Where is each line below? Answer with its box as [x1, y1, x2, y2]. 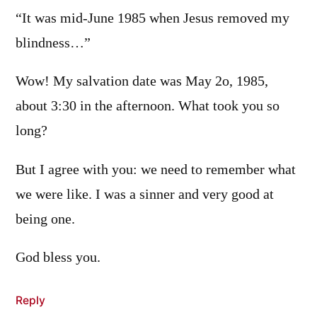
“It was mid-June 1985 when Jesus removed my [16, 9, 289, 27]
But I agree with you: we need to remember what [16, 161, 296, 178]
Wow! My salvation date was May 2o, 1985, [16, 73, 268, 91]
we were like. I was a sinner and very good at [16, 185, 274, 203]
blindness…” [16, 34, 91, 52]
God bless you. [16, 249, 100, 267]
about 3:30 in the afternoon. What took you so [16, 98, 279, 115]
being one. [16, 210, 75, 228]
